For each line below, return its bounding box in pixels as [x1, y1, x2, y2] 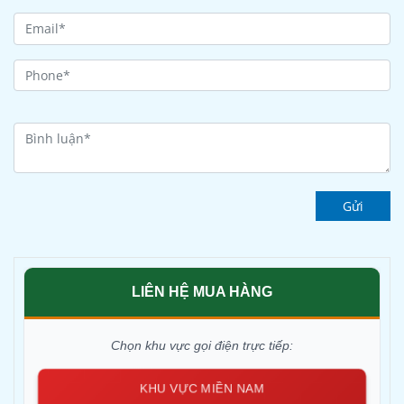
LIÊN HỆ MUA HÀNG [132, 284, 272, 300]
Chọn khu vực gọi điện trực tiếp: [111, 338, 293, 353]
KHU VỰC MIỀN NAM [136, 380, 268, 395]
